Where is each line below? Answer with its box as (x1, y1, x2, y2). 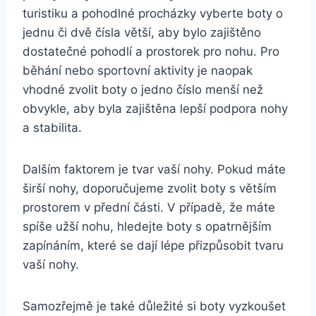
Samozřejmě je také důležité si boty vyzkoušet (23, 298, 286, 313)
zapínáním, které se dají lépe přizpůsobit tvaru (23, 238, 284, 253)
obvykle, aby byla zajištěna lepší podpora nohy (23, 101, 288, 116)
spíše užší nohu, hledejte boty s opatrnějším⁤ (23, 219, 272, 233)
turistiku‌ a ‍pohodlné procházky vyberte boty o (23, 6, 283, 20)
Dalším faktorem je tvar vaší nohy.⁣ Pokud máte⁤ (23, 162, 286, 176)
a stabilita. (23, 120, 82, 135)
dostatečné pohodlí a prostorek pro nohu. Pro (23, 44, 279, 59)
